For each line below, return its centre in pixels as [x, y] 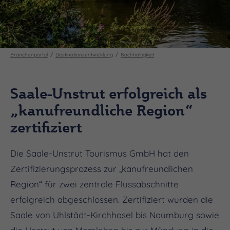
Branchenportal [29, 54]
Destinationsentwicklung [84, 54]
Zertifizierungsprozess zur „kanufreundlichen [102, 168]
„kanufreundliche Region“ [102, 110]
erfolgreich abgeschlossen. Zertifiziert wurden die [112, 199]
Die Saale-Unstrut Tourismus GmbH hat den [100, 153]
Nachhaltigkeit [137, 54]
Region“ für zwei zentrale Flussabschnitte [94, 184]
